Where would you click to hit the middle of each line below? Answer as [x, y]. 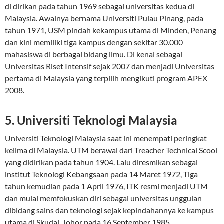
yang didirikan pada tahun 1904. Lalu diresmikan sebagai [101, 162]
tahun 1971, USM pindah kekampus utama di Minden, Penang [111, 30]
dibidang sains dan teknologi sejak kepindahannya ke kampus [109, 210]
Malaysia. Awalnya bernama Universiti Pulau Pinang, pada [104, 18]
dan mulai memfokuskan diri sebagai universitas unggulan [103, 198]
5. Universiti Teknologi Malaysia [91, 120]
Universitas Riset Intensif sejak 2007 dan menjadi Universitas [110, 66]
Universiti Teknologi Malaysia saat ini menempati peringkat [106, 138]
